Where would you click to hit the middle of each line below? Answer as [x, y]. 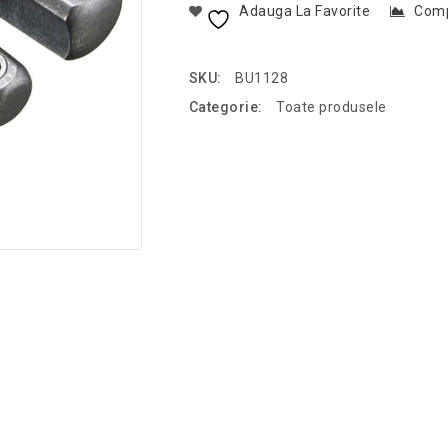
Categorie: [227, 107]
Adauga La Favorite [305, 10]
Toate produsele [331, 107]
